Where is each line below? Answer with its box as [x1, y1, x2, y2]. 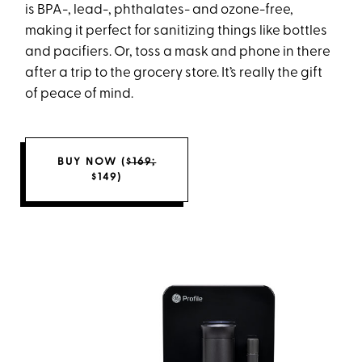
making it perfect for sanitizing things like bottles [25, 23, 328, 38]
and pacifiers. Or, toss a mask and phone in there [25, 44, 331, 59]
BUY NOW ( [57, 156, 127, 167]
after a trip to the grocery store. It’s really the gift [25, 65, 323, 80]
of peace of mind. [25, 86, 134, 101]
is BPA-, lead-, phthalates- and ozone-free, [25, 2, 294, 17]
